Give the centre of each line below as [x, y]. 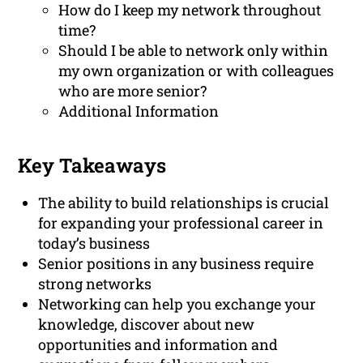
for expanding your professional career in [181, 223]
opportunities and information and [158, 345]
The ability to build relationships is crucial [184, 203]
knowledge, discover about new [147, 325]
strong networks [95, 284]
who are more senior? [133, 91]
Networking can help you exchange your [177, 304]
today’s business [94, 243]
